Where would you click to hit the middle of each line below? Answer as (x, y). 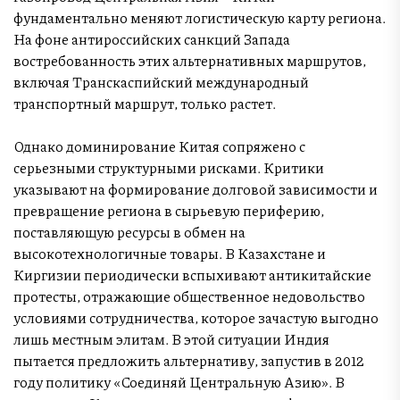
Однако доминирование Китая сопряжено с (159, 146)
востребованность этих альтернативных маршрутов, (190, 60)
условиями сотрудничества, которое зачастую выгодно (196, 317)
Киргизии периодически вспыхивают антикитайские (192, 274)
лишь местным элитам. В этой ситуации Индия (171, 338)
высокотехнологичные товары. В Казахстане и (170, 253)
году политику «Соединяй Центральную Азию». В (179, 381)
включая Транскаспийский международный (161, 81)
